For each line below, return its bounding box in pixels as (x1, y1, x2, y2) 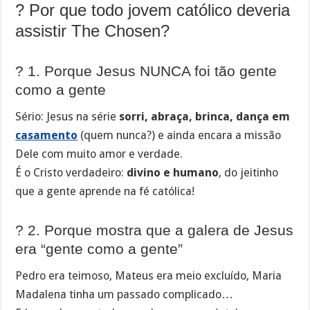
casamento (15, 129, 78, 143)
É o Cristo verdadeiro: (15, 166, 127, 180)
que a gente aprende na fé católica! (15, 185, 195, 199)
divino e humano (127, 166, 219, 180)
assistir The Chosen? (15, 21, 170, 41)
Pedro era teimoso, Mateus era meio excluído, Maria (15, 269, 282, 283)
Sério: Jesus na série (15, 110, 120, 124)
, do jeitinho (219, 166, 279, 180)
